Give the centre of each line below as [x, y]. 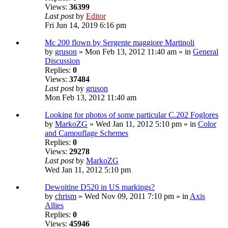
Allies [54, 206]
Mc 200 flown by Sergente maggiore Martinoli [120, 43]
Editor [96, 16]
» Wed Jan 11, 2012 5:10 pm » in [143, 124]
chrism [66, 196]
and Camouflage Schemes [87, 133]
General [206, 52]
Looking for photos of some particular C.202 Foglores [132, 115]
